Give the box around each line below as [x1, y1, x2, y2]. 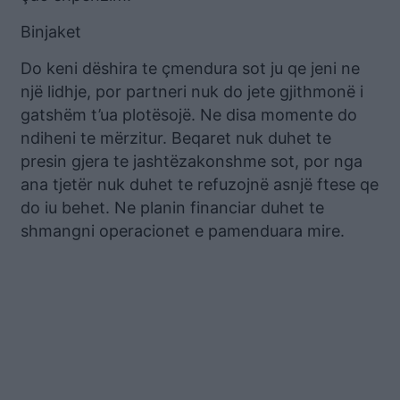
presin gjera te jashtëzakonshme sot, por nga [21, 151, 362, 171]
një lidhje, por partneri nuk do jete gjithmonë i [21, 81, 363, 101]
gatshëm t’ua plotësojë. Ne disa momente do [21, 104, 357, 124]
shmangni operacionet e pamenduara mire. [21, 221, 345, 240]
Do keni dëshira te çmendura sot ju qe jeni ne [21, 58, 360, 78]
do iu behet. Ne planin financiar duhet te [21, 197, 324, 217]
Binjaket [21, 21, 81, 41]
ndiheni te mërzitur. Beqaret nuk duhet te [21, 128, 331, 147]
